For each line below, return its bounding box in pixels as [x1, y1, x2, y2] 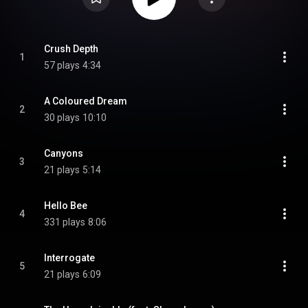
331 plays [44, 217, 85, 228]
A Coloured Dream [44, 96, 127, 107]
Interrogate [44, 252, 95, 263]
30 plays [44, 112, 80, 123]
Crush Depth [44, 43, 98, 54]
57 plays [44, 60, 80, 71]
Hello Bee [44, 200, 87, 211]
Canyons [44, 148, 83, 159]
